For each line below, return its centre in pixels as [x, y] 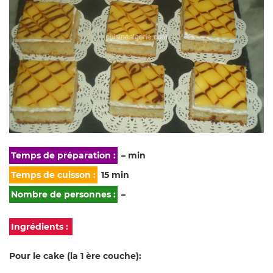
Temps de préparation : [63, 155]
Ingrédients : [41, 227]
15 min [114, 175]
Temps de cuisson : [53, 175]
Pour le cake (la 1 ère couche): [75, 256]
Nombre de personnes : [63, 194]
